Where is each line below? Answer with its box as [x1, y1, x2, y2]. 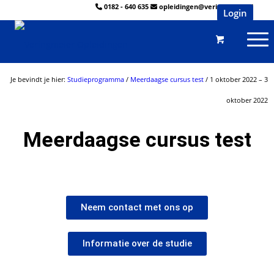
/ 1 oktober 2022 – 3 [204, 75, 268, 84]
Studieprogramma [67, 75, 124, 84]
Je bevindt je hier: [10, 75, 67, 84]
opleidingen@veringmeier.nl [159, 2, 254, 11]
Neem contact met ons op [81, 202, 193, 213]
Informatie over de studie [82, 238, 192, 249]
